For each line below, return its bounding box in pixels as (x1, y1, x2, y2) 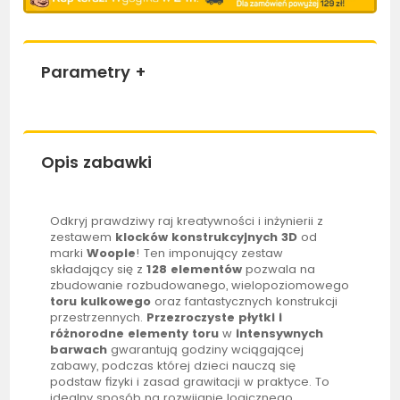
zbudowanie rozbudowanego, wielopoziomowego (50, 277, 350, 295)
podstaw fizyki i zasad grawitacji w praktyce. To (50, 373, 330, 391)
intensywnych (236, 325, 324, 343)
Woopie (87, 245, 137, 262)
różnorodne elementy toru (50, 325, 220, 343)
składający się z (50, 261, 147, 279)
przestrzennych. (50, 309, 147, 327)
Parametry (41, 61, 131, 84)
